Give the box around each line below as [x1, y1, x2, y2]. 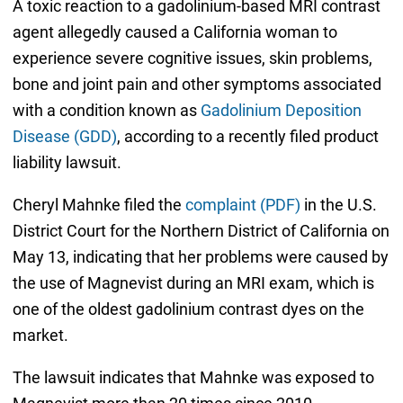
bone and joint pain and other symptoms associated [12, 75, 381, 94]
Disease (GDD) [12, 127, 117, 147]
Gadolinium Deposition [200, 101, 362, 121]
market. [12, 326, 68, 345]
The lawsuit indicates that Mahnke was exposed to [12, 368, 374, 388]
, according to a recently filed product [116, 127, 379, 147]
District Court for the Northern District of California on [12, 221, 390, 241]
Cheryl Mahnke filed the [12, 195, 185, 215]
